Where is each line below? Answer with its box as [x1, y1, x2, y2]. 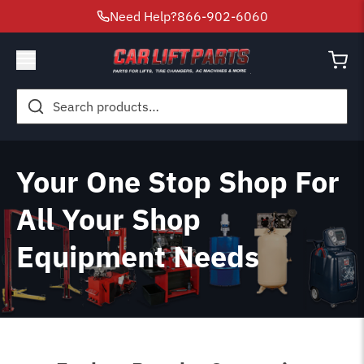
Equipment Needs [16, 236, 259, 275]
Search [15, 89, 56, 106]
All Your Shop [16, 199, 201, 238]
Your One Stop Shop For [16, 162, 340, 201]
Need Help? [109, 8, 177, 24]
